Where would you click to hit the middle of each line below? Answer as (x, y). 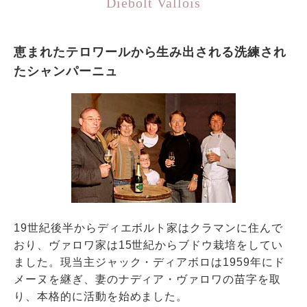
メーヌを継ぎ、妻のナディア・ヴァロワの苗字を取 (147, 279)
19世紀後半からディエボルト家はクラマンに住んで (148, 228)
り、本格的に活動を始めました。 (101, 296)
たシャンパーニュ (65, 71)
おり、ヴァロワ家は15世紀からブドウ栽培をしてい (148, 245)
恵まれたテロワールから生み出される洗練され (150, 52)
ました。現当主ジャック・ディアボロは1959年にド (149, 262)
